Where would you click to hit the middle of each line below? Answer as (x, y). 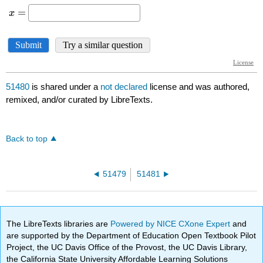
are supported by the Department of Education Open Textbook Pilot (131, 235)
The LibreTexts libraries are (59, 223)
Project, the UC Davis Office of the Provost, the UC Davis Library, (127, 247)
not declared (125, 87)
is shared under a (65, 87)
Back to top (27, 139)
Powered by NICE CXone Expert (172, 223)
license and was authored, (200, 87)
